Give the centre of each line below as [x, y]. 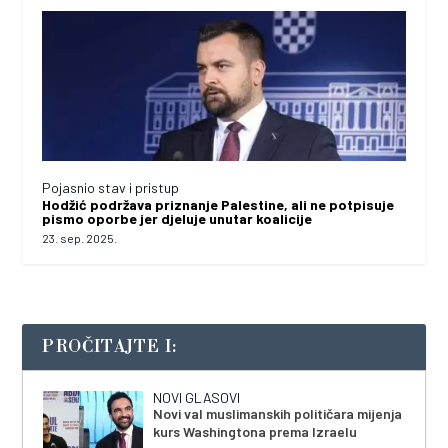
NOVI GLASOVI [197, 397]
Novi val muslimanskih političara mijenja [278, 413]
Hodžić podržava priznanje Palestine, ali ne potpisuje [218, 204]
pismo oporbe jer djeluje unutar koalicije [177, 218]
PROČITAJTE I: [110, 346]
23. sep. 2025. [80, 237]
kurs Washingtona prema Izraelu [255, 431]
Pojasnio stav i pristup [111, 187]
